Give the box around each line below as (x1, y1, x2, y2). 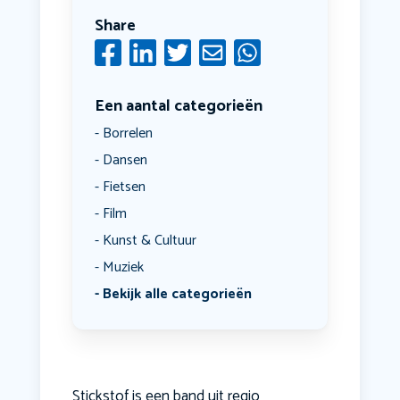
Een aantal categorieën (94, 93, 262, 121)
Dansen (102, 148, 147, 173)
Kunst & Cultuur (102, 229, 196, 254)
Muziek (102, 255, 144, 280)
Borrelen (102, 121, 153, 146)
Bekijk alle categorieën (102, 282, 252, 307)
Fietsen (102, 175, 146, 200)
